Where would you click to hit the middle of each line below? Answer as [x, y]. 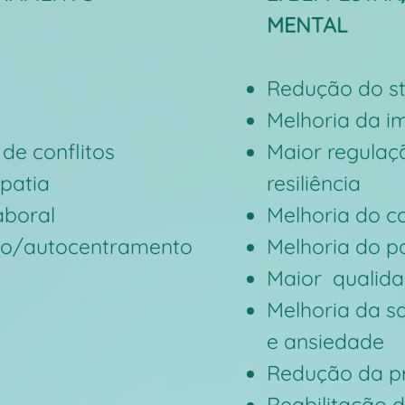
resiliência [314, 183]
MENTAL [307, 25]
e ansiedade [325, 341]
